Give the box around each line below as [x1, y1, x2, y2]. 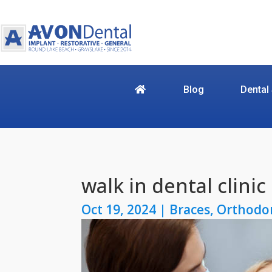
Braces [169, 201, 211, 218]
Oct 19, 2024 [81, 201, 157, 218]
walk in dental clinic [81, 172, 267, 199]
